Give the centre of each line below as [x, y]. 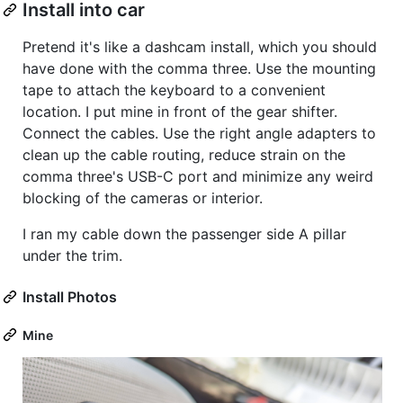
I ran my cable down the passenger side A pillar [184, 233]
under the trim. [72, 255]
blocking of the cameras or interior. [143, 197]
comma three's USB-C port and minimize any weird [198, 176]
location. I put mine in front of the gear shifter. [180, 111]
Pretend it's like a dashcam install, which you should [200, 46]
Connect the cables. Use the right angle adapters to [199, 133]
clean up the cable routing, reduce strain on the [184, 154]
